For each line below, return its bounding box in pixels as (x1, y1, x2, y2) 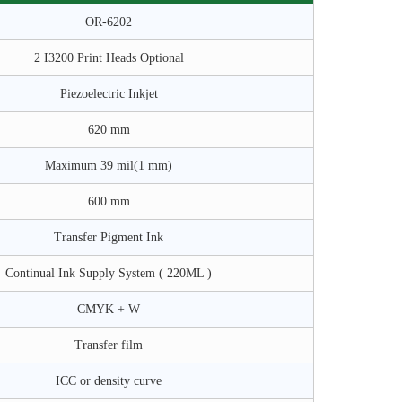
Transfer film (74, 338, 143, 352)
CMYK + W (77, 302, 140, 316)
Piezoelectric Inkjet (59, 87, 158, 100)
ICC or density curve (56, 374, 162, 388)
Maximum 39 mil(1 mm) (45, 159, 172, 172)
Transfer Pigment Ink (54, 231, 163, 244)
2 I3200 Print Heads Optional (33, 51, 184, 65)
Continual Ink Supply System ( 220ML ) (5, 267, 212, 280)
